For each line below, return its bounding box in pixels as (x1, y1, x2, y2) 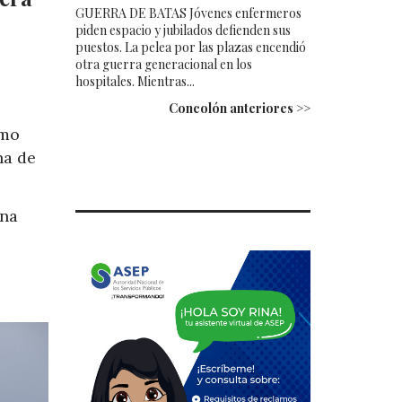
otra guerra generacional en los (74, 55, 252, 73)
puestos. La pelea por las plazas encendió (74, 38, 306, 56)
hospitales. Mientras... (74, 72, 195, 90)
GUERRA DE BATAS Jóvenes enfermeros (74, 4, 301, 22)
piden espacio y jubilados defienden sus (74, 21, 291, 39)
